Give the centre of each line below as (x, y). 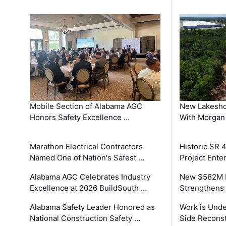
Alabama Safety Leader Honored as (93, 207)
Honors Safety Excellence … (80, 117)
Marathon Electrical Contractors (87, 146)
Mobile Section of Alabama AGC (86, 106)
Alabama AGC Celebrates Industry (90, 177)
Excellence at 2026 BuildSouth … (89, 188)
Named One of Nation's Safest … (87, 157)
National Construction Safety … (85, 218)
